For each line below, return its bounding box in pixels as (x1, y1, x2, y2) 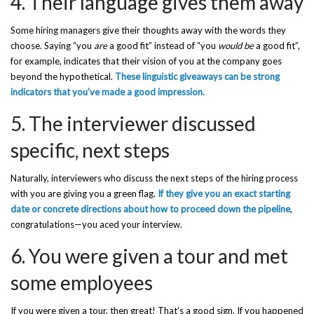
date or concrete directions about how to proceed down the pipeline (11, 203, 290, 214)
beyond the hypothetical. (11, 71, 115, 82)
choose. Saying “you (11, 40, 94, 51)
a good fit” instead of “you (109, 40, 218, 51)
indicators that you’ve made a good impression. (11, 86, 205, 97)
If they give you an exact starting (158, 188, 290, 199)
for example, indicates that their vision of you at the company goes (11, 55, 282, 67)
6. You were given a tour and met (11, 244, 288, 268)
